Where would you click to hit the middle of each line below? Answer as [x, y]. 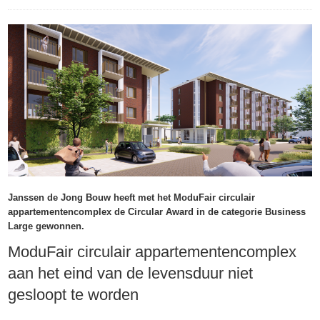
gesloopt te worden [74, 295]
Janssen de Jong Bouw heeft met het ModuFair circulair [132, 198]
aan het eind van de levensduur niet [131, 274]
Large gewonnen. [46, 226]
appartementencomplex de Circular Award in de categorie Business [157, 212]
